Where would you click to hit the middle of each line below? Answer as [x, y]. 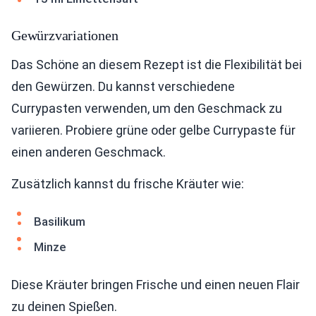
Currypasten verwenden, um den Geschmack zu [147, 108]
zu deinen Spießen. [64, 306]
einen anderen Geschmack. [89, 152]
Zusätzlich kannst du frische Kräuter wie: [128, 184]
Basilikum [60, 221]
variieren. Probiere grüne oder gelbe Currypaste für [153, 130]
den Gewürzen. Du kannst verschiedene [123, 86]
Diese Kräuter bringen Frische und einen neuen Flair [156, 285]
